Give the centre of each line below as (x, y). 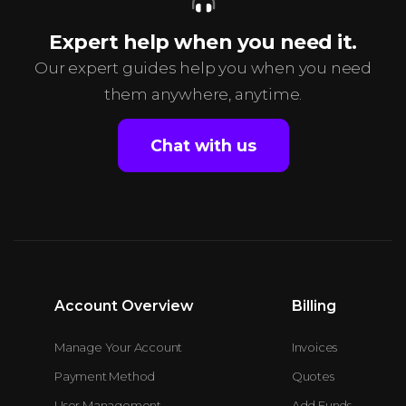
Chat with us (203, 145)
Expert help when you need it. (203, 42)
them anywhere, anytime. (203, 94)
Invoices (314, 347)
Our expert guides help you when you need (203, 68)
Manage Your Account (119, 347)
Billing (314, 306)
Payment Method (105, 376)
